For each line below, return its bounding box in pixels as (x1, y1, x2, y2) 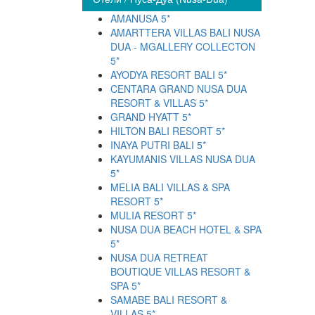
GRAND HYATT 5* (110, 110, 191, 124)
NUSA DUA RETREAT (110, 250, 208, 265)
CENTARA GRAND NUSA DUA (110, 82, 247, 96)
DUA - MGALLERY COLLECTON (110, 39, 255, 54)
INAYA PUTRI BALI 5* (110, 138, 206, 153)
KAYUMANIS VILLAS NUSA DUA (110, 152, 255, 167)
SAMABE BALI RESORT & (110, 292, 227, 307)
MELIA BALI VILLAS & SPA (110, 180, 230, 195)
